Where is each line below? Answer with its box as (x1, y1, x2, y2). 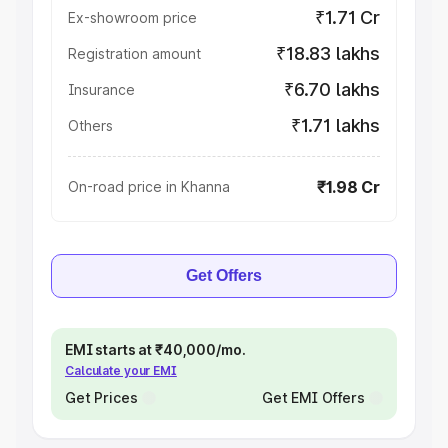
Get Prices (65, 389, 138, 406)
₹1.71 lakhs (290, 115, 380, 136)
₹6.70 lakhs (283, 79, 380, 100)
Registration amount (68, 45, 201, 62)
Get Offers (186, 267, 262, 284)
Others (68, 117, 113, 134)
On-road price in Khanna (68, 178, 230, 195)
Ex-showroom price (68, 9, 197, 26)
